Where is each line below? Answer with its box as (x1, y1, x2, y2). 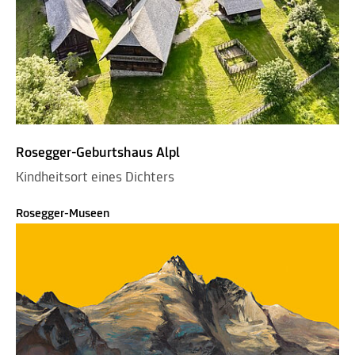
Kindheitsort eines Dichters (16, 170, 174, 185)
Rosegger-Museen (16, 207, 109, 220)
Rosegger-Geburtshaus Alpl (16, 145, 180, 161)
